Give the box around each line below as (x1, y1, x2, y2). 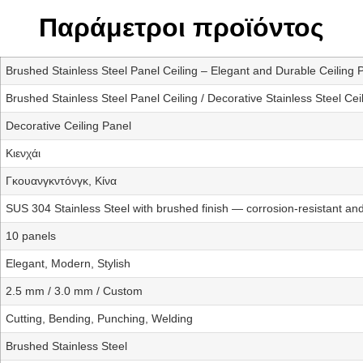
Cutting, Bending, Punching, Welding (6, 312, 193, 326)
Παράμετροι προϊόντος (39, 13, 324, 43)
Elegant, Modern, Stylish (6, 257, 130, 271)
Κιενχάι (6, 147, 41, 160)
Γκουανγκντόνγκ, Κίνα (6, 174, 117, 188)
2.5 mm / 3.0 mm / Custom (6, 284, 143, 298)
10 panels (6, 229, 56, 243)
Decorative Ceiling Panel (6, 119, 131, 133)
